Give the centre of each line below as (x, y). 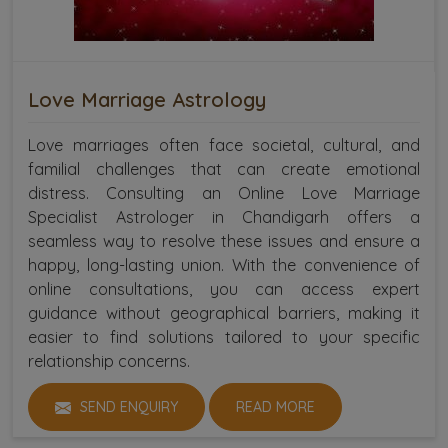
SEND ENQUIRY (127, 406)
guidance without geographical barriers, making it (224, 312)
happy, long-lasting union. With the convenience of (224, 264)
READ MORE (275, 406)
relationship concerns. (109, 360)
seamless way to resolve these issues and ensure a (224, 240)
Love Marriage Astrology (147, 99)
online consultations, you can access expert (224, 288)
